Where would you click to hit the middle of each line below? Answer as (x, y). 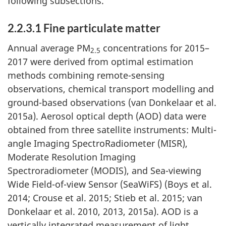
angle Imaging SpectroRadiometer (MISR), (98, 143)
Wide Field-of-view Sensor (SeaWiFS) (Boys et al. (110, 184)
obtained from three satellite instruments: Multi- (112, 129)
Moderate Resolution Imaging (72, 157)
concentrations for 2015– (155, 48)
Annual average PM (49, 48)
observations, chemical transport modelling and (111, 89)
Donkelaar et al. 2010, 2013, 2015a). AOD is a (103, 211)
